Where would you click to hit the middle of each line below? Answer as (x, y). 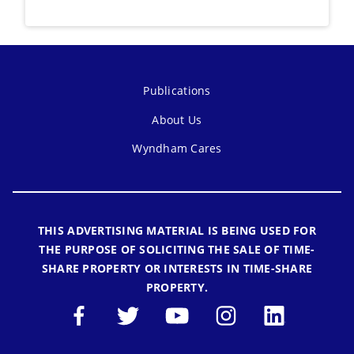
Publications (177, 91)
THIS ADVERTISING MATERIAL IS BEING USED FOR (177, 231)
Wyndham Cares (177, 149)
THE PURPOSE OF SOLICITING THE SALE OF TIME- (177, 250)
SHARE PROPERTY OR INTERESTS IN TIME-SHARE (177, 269)
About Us (177, 119)
